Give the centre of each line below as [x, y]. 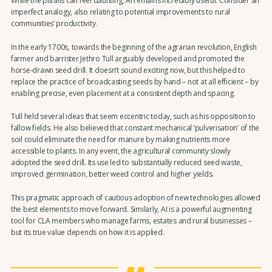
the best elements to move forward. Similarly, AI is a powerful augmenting [131, 209]
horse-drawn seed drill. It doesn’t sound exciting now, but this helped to [128, 70]
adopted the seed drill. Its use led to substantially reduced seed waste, [126, 163]
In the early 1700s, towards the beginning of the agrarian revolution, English [134, 47]
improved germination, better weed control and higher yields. [112, 174]
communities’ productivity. [54, 24]
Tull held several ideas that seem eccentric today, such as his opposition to [133, 117]
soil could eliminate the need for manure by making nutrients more [120, 140]
